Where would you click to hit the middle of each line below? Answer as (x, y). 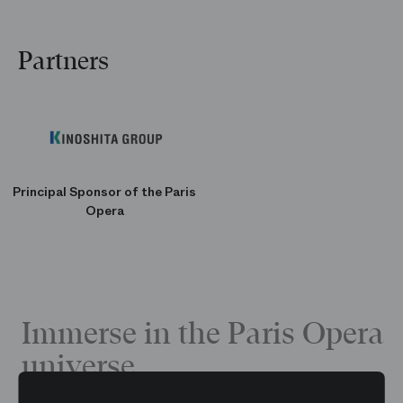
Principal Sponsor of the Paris (104, 191)
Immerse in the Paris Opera (203, 334)
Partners (63, 61)
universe (78, 367)
